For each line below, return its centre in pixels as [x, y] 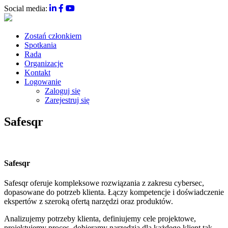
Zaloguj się [63, 91]
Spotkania [40, 45]
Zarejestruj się [67, 100]
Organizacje [44, 63]
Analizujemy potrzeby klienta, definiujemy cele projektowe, [100, 219]
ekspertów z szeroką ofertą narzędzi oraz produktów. [89, 202]
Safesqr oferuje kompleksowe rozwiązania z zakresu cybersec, [104, 183]
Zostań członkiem [53, 36]
